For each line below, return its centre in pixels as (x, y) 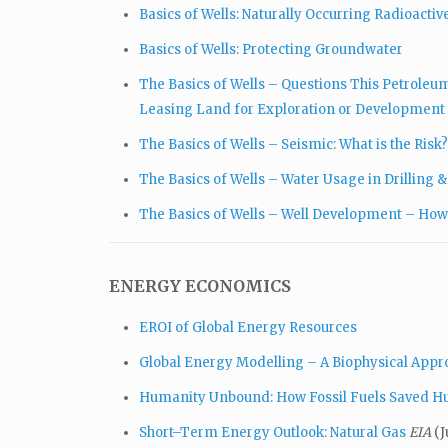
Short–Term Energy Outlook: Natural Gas (272, 432)
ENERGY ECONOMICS (200, 285)
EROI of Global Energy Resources (248, 327)
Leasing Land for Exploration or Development (292, 109)
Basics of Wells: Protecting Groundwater (271, 49)
